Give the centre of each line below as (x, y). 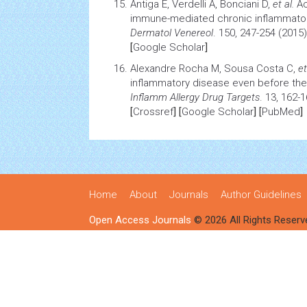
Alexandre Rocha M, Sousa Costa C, (214, 69)
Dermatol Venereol (172, 33)
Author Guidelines (261, 195)
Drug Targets (230, 97)
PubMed (281, 112)
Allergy (185, 97)
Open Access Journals (140, 220)
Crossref (153, 112)
